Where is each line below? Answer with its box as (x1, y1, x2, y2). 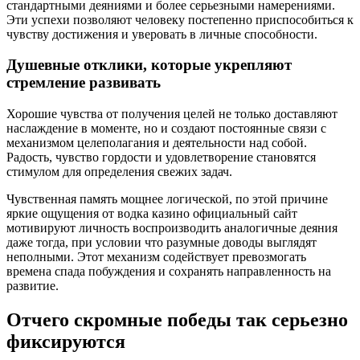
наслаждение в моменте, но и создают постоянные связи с (6, 121, 326, 135)
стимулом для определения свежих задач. (6, 165, 232, 178)
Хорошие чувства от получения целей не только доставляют (6, 107, 337, 121)
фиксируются (6, 330, 125, 352)
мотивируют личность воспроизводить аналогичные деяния (6, 221, 337, 235)
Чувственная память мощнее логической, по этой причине (6, 192, 328, 206)
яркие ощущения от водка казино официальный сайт (6, 207, 297, 220)
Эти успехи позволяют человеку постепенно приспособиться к (6, 12, 354, 27)
